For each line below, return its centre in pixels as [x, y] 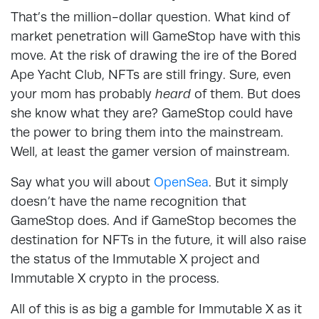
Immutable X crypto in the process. [115, 278]
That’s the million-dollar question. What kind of [150, 16]
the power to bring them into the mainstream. [147, 132]
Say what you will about [82, 182]
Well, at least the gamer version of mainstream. [150, 151]
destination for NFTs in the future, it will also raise [158, 239]
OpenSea [181, 182]
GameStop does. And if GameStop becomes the [153, 220]
